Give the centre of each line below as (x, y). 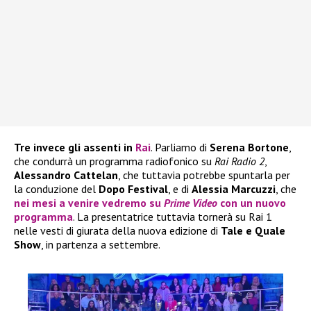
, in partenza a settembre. (101, 245)
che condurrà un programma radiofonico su (114, 161)
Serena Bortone (249, 148)
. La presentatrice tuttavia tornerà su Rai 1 (173, 217)
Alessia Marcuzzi (234, 189)
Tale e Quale (253, 231)
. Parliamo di (180, 148)
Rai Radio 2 (239, 161)
